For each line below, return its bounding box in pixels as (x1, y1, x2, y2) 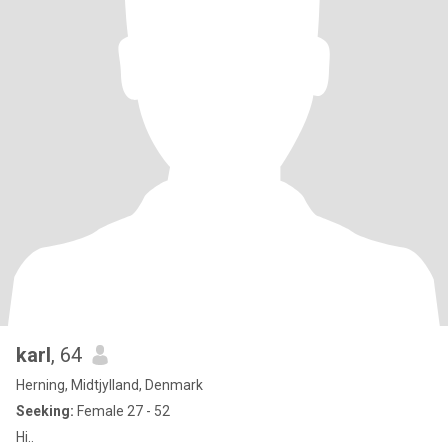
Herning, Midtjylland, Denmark (16, 377, 203, 393)
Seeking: (16, 403, 74, 419)
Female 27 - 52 (74, 403, 170, 419)
